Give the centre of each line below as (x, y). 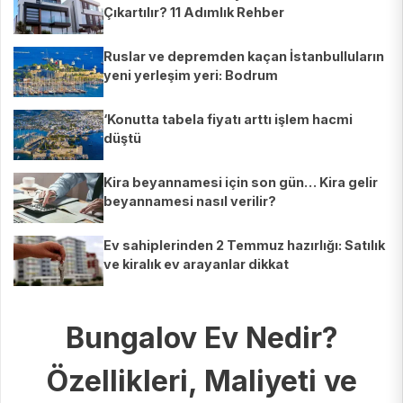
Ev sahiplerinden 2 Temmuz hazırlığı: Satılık (244, 246)
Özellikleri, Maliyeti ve (201, 381)
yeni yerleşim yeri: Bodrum (191, 76)
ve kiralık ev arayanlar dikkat (196, 264)
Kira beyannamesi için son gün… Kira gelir (241, 183)
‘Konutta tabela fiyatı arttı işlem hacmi (228, 120)
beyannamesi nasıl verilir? (190, 201)
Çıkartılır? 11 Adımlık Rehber (194, 13)
